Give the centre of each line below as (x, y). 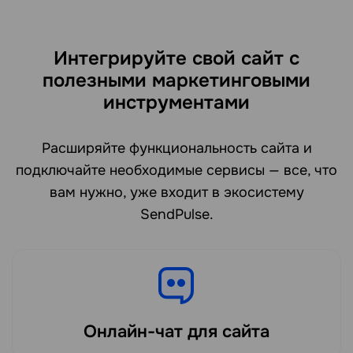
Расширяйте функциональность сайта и (176, 149)
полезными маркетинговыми (176, 81)
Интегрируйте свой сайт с (176, 59)
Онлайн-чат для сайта (176, 332)
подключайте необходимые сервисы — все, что (176, 171)
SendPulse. (176, 215)
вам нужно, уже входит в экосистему (176, 193)
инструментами (176, 103)
